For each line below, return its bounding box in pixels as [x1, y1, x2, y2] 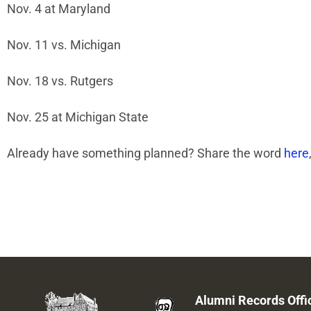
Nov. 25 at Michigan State [7, 110, 149, 124]
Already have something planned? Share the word [7, 146, 284, 160]
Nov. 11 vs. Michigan [7, 38, 121, 52]
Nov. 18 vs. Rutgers [7, 74, 113, 88]
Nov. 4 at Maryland [7, 2, 110, 16]
